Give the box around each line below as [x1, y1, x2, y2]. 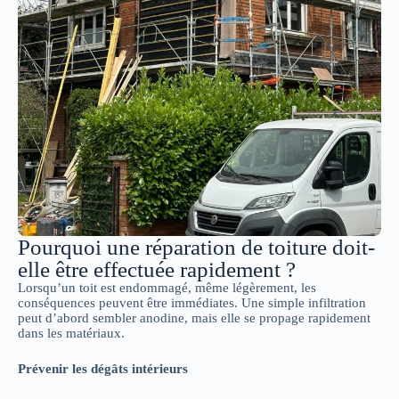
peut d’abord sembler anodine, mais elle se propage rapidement [18, 311, 370, 325]
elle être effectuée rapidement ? [18, 257, 296, 281]
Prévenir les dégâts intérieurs [18, 361, 188, 376]
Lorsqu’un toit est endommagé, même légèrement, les [18, 281, 316, 295]
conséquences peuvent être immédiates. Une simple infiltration [18, 296, 366, 310]
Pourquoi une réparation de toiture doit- [18, 235, 375, 259]
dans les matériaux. [18, 326, 125, 340]
